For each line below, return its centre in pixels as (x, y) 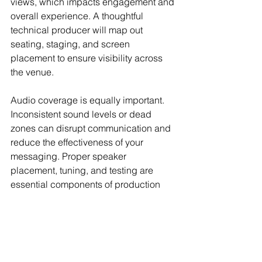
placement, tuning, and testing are (83, 170)
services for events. (51, 198)
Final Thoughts (56, 243)
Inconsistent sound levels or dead (82, 114)
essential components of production (87, 184)
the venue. (32, 72)
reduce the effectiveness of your (78, 142)
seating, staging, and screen (71, 44)
